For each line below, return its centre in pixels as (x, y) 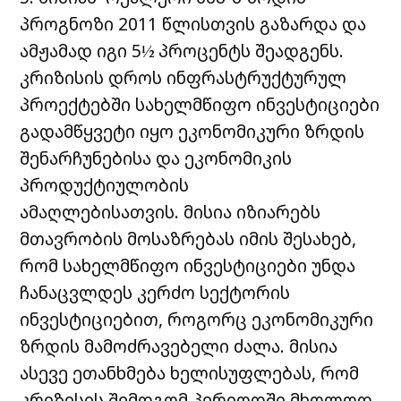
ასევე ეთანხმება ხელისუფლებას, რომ (190, 372)
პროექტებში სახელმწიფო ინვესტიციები (200, 104)
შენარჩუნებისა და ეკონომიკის (156, 158)
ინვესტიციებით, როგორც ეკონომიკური (197, 319)
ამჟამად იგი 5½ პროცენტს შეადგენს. (182, 50)
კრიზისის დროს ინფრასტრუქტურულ (183, 77)
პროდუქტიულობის (105, 184)
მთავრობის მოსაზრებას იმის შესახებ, (188, 238)
